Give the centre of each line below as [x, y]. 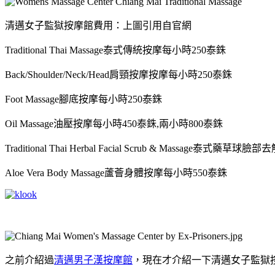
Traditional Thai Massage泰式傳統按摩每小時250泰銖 [115, 50]
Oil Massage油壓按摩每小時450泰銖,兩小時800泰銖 [114, 123]
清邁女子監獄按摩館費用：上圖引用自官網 [98, 25]
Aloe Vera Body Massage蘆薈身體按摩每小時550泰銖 [116, 172]
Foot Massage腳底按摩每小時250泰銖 [83, 99]
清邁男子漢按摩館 [93, 260]
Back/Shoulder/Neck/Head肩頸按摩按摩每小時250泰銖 [118, 74]
